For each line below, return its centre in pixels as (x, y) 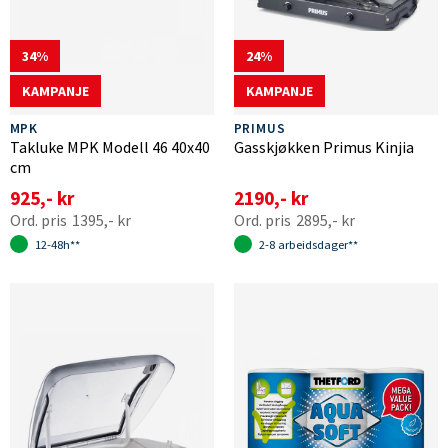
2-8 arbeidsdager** (308, 244)
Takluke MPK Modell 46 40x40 (109, 146)
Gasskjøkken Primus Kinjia (323, 146)
